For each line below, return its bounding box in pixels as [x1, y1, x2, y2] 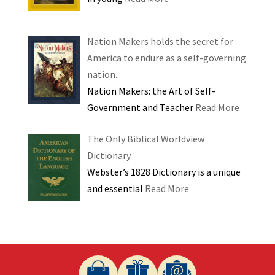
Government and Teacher [87, 101, 195, 114]
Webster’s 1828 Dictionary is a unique [87, 165, 241, 178]
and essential [87, 182, 145, 195]
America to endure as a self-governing [87, 51, 246, 64]
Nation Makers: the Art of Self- [87, 84, 215, 97]
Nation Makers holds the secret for [87, 34, 233, 47]
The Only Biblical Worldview [87, 132, 204, 145]
